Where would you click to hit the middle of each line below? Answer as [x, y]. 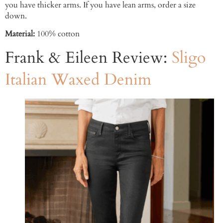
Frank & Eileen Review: [88, 57]
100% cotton [58, 34]
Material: [21, 34]
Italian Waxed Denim [78, 79]
